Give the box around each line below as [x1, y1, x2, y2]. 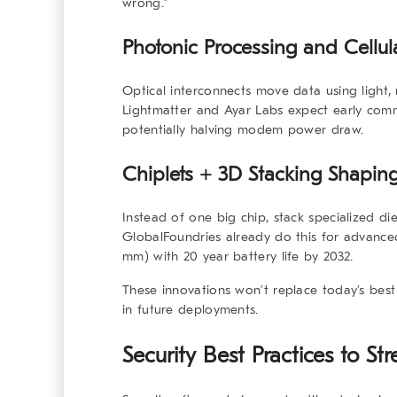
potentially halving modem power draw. [122, 121, 364, 138]
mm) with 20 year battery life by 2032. [122, 248, 354, 265]
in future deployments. [122, 301, 259, 318]
